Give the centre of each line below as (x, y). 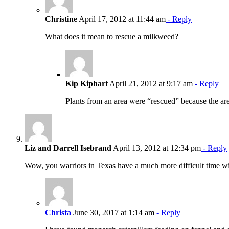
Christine (61, 19)
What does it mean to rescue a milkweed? (112, 36)
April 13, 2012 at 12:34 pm (156, 148)
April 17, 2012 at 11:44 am (121, 19)
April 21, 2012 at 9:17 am (150, 83)
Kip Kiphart (87, 83)
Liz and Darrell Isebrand (68, 148)
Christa (58, 212)
